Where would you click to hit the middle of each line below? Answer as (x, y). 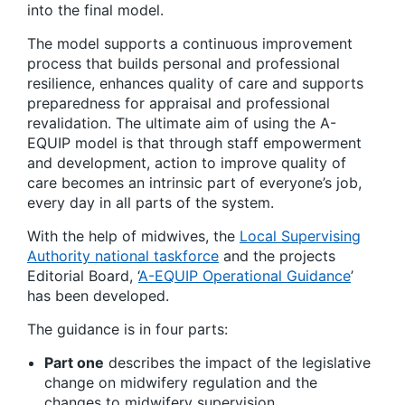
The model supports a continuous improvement (190, 43)
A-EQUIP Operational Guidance (245, 276)
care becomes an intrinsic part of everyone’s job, (194, 183)
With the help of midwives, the (133, 236)
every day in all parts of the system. (151, 202)
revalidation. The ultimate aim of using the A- (182, 123)
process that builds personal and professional (184, 63)
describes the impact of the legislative (237, 363)
